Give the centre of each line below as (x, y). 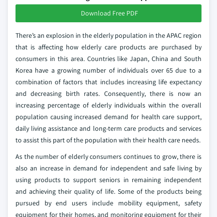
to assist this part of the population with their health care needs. (108, 140)
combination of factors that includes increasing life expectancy (108, 82)
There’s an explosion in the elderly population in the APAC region (108, 35)
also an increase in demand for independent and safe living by (108, 168)
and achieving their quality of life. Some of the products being (108, 191)
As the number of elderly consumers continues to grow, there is (108, 156)
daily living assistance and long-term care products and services (108, 128)
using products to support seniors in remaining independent (108, 180)
